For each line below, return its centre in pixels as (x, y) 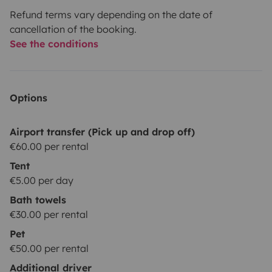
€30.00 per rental (49, 214)
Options (29, 97)
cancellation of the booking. (73, 29)
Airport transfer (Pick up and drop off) (102, 131)
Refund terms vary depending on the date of (111, 14)
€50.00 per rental (49, 248)
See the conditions (54, 43)
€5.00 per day (42, 180)
